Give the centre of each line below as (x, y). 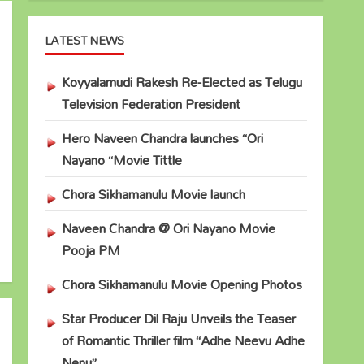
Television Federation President (151, 104)
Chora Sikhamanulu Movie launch (153, 194)
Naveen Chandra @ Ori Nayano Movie (168, 228)
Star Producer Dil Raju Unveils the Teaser (178, 318)
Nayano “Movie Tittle (121, 160)
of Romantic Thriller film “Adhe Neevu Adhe (183, 340)
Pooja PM (91, 250)
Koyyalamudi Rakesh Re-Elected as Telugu (182, 82)
